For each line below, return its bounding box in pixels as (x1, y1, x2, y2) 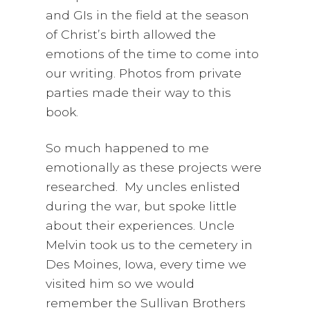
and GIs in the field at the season (46, 8, 250, 23)
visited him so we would (46, 276, 195, 291)
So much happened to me (46, 140, 210, 156)
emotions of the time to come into (46, 46, 259, 62)
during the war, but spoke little (46, 199, 237, 214)
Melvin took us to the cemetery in (46, 237, 253, 253)
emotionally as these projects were (46, 160, 262, 175)
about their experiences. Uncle (46, 218, 235, 233)
